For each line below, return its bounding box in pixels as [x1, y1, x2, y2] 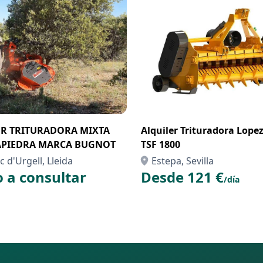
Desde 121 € [141, 167, 224, 187]
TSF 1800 [141, 138, 180, 151]
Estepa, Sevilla [151, 154, 214, 167]
